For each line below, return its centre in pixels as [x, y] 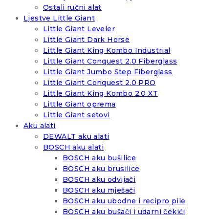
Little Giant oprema [79, 104]
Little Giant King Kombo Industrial [107, 51]
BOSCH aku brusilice [101, 169]
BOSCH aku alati [73, 147]
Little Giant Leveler [79, 29]
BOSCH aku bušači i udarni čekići [124, 212]
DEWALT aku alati [76, 137]
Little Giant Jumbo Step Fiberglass [108, 72]
